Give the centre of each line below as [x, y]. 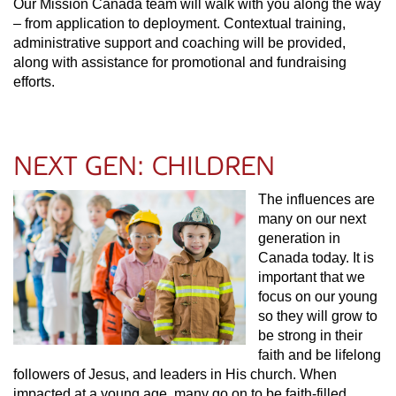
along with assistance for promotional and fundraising [180, 62]
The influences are [316, 199]
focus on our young [318, 297]
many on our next [312, 219]
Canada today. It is [316, 258]
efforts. [34, 82]
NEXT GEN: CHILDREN [144, 166]
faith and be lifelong [320, 355]
